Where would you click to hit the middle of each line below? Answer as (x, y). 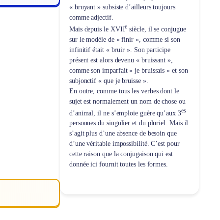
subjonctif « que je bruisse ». (109, 81)
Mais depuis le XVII (97, 29)
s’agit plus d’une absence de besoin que (123, 134)
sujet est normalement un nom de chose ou (127, 101)
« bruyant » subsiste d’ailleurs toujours (122, 7)
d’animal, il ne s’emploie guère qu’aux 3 (125, 113)
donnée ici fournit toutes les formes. (118, 165)
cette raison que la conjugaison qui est (121, 154)
